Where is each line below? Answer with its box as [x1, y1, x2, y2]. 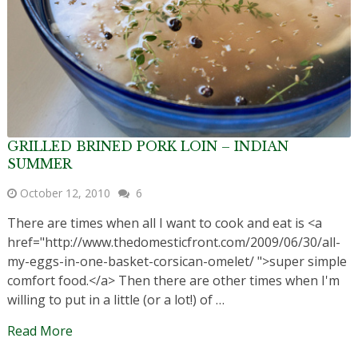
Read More [6, 321, 73, 340]
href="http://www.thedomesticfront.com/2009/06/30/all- [6, 233, 340, 251]
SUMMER [6, 155, 72, 172]
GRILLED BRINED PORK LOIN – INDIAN [6, 137, 288, 154]
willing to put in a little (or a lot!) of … [6, 290, 225, 308]
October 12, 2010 [19, 185, 110, 201]
